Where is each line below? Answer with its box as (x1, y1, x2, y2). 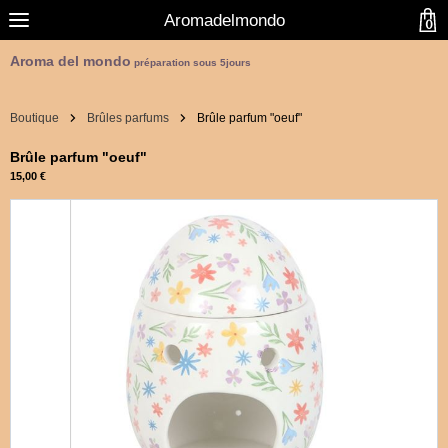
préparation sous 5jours (134, 57, 251, 68)
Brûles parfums (87, 111, 169, 125)
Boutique (10, 111, 59, 125)
